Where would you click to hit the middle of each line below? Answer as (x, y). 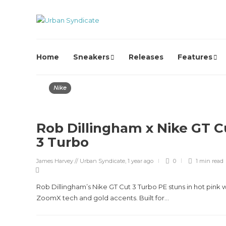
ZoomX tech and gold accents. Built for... (103, 198)
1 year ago (140, 161)
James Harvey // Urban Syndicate (81, 161)
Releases (146, 57)
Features (195, 57)
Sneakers (91, 57)
